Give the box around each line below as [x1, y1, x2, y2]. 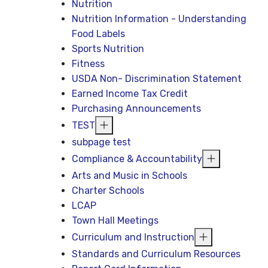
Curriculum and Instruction [72, 232, 195, 243]
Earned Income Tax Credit [72, 88, 188, 99]
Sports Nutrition [72, 43, 145, 54]
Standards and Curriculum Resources [72, 248, 241, 260]
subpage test [72, 136, 132, 148]
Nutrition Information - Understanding [72, 13, 247, 25]
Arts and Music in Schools [72, 170, 188, 181]
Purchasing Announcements [72, 103, 202, 114]
